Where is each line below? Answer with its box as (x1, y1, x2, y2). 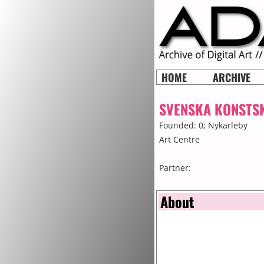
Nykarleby (208, 120, 247, 131)
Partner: (159, 162, 191, 173)
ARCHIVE (213, 70, 250, 85)
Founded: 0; (159, 120, 208, 131)
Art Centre (159, 134, 200, 145)
